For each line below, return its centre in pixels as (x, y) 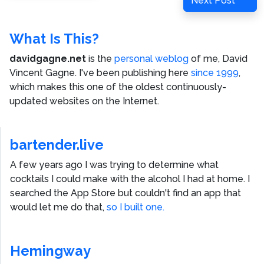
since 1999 (215, 72)
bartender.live (57, 144)
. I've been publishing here (133, 72)
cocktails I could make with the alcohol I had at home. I (130, 179)
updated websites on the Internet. (84, 101)
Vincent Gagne (42, 72)
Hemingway (50, 250)
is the (100, 58)
